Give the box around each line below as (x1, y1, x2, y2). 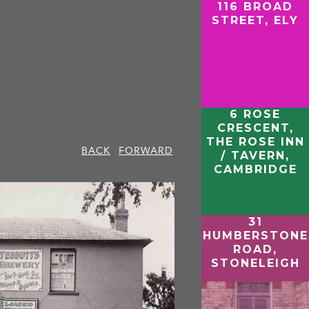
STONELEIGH (210, 256, 300, 270)
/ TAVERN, (221, 148, 290, 162)
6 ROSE (230, 107, 281, 121)
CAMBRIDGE (213, 162, 297, 176)
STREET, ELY (212, 14, 299, 27)
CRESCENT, (217, 121, 294, 134)
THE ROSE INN (206, 134, 305, 148)
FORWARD (119, 144, 173, 157)
